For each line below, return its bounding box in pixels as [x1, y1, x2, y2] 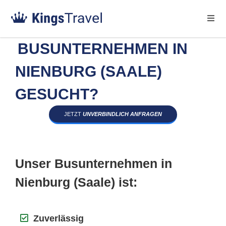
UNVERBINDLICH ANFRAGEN [83, 111, 162, 117]
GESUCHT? [15, 86, 98, 102]
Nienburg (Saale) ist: [15, 175, 137, 189]
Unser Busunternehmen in [15, 156, 172, 171]
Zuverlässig [33, 213, 84, 223]
